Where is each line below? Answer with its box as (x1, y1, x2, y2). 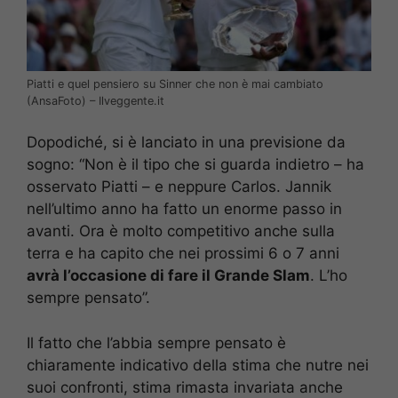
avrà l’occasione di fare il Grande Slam (27, 267, 310, 285)
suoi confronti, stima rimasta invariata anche (27, 378, 343, 396)
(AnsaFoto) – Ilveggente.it (27, 93, 164, 107)
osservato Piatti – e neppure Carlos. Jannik (27, 178, 331, 196)
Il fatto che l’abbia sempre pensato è (27, 333, 286, 352)
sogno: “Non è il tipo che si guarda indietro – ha (27, 155, 364, 174)
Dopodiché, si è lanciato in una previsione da (27, 133, 346, 152)
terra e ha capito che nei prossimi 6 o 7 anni (27, 244, 339, 263)
